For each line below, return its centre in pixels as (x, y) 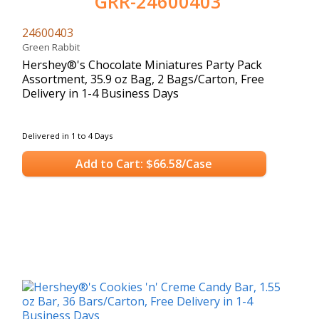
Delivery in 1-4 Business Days (100, 93)
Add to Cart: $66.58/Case (144, 164)
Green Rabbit (53, 47)
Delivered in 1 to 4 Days (67, 135)
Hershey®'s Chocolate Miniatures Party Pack (142, 64)
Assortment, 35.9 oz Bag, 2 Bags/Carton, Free (143, 79)
